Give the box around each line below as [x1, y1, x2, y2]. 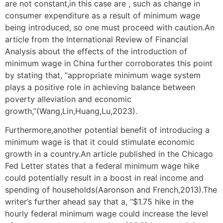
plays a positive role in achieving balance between [5, 82, 195, 92]
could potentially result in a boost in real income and [5, 172, 204, 183]
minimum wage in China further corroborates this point [5, 58, 213, 68]
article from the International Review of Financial [5, 34, 188, 44]
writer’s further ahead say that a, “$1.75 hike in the [5, 196, 194, 207]
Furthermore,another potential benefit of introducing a [5, 124, 210, 135]
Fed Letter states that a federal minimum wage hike [5, 160, 199, 171]
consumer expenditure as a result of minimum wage [5, 10, 200, 20]
